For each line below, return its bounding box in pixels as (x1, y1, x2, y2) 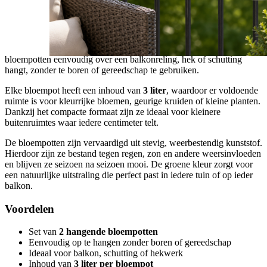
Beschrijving (5, 1, 52, 12)
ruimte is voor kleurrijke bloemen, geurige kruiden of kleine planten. (5, 95, 260, 106)
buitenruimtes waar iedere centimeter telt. (5, 117, 159, 128)
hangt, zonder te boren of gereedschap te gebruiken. (5, 64, 199, 75)
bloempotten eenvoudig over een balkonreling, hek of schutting (5, 54, 242, 64)
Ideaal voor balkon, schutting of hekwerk (29, 248, 183, 259)
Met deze (5, 21, 42, 32)
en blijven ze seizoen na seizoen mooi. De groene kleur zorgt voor (5, 159, 253, 169)
